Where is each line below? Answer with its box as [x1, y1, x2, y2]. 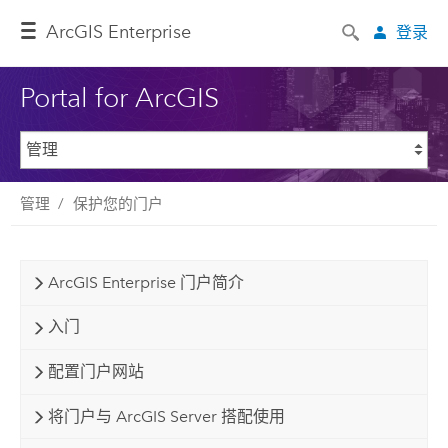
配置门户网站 [47, 361, 144, 381]
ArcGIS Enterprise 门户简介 [47, 272, 244, 292]
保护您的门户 [72, 194, 163, 213]
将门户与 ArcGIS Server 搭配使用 [47, 406, 285, 426]
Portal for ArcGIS [19, 80, 219, 114]
